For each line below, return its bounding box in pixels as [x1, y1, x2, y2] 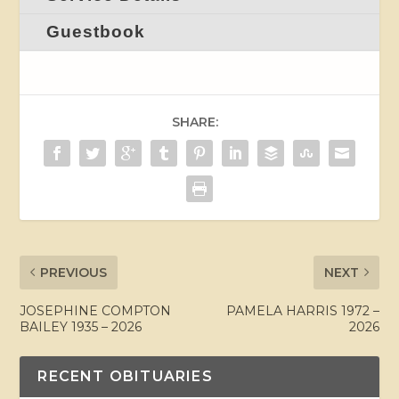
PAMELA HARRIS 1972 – [225, 302, 379, 319]
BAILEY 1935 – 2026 [20, 318, 142, 335]
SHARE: [172, 113, 218, 130]
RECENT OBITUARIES [37, 367, 213, 385]
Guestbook [46, 21, 146, 41]
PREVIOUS [40, 264, 108, 281]
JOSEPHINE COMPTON [20, 302, 172, 319]
